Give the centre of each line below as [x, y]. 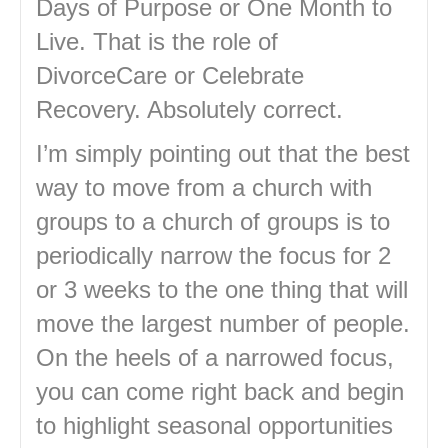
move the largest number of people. [223, 324]
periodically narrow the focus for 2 [213, 256]
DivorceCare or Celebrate [170, 76]
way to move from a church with [204, 188]
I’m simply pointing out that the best [223, 154]
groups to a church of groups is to [213, 222]
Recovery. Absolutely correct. [189, 110]
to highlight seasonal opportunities [214, 426]
